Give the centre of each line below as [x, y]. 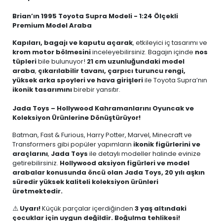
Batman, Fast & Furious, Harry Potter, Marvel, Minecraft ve [102, 135]
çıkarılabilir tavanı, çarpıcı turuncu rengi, [112, 71]
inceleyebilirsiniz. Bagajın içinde [143, 52]
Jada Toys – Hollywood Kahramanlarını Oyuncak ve [103, 108]
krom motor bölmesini [52, 52]
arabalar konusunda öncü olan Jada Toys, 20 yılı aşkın [109, 172]
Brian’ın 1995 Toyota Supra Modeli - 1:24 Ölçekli [95, 16]
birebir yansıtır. [96, 90]
